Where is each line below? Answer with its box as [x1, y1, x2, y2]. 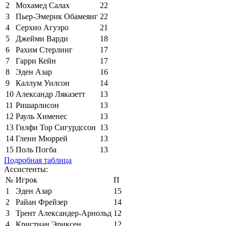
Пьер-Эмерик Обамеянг [16, 12, 98, 21]
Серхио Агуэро [16, 23, 69, 32]
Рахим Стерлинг [16, 45, 73, 54]
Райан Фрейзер [16, 197, 68, 206]
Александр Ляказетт [16, 89, 85, 98]
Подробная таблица [4, 155, 72, 164]
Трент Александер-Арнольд [16, 208, 111, 217]
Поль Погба [16, 145, 56, 154]
